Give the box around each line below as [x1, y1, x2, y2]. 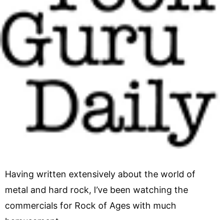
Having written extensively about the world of [5, 168, 195, 179]
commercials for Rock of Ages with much [5, 200, 176, 211]
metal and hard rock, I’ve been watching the [5, 184, 188, 195]
